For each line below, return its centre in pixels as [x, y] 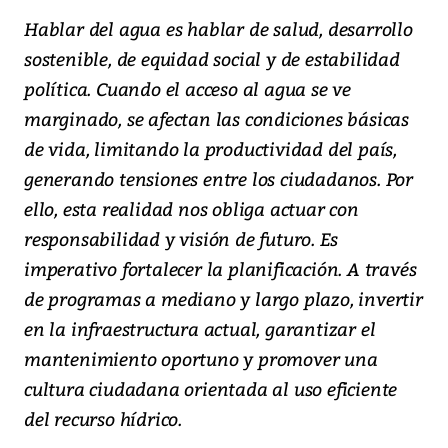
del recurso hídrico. [103, 418]
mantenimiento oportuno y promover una [201, 358]
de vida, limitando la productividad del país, [210, 148]
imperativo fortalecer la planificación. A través [220, 268]
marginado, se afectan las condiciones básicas [216, 118]
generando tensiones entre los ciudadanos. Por [218, 178]
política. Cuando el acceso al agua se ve [187, 88]
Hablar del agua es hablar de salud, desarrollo [218, 28]
